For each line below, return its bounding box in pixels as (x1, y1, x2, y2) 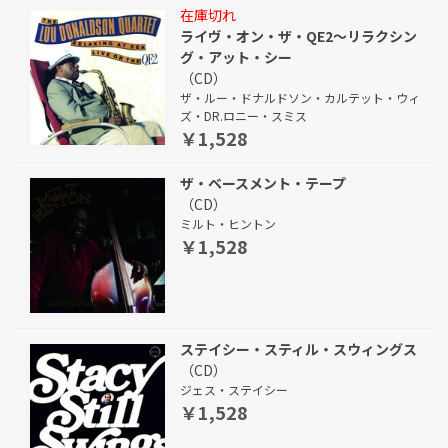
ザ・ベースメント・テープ (180, 173, 346, 193)
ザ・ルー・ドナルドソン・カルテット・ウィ (180, 89, 420, 106)
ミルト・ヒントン (180, 215, 276, 232)
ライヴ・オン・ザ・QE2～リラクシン (180, 26, 417, 46)
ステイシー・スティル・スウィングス (180, 339, 417, 359)
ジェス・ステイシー (180, 381, 288, 398)
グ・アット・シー (180, 47, 292, 67)
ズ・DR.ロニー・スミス (180, 107, 307, 124)
